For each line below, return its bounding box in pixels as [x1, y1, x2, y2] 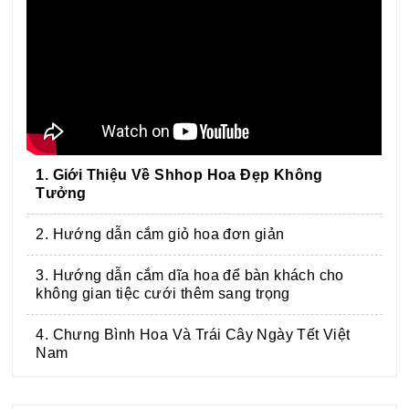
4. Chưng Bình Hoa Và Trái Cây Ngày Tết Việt [36, 326, 351, 342]
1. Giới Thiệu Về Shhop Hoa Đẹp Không [36, 166, 323, 183]
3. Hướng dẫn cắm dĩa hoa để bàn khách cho [36, 267, 344, 283]
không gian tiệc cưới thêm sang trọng [36, 285, 290, 301]
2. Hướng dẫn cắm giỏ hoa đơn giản [36, 225, 285, 242]
